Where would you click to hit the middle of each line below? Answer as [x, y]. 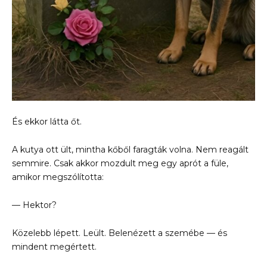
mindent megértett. [54, 246]
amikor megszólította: [58, 177]
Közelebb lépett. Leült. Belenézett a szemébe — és [119, 233]
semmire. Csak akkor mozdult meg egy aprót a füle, [120, 164]
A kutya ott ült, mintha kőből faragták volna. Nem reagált [130, 150]
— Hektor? [34, 205]
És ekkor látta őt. [47, 122]
